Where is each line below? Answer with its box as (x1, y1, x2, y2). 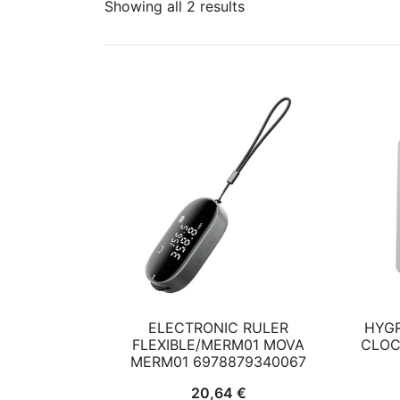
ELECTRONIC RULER (148, 319, 288, 337)
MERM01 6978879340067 (130, 353, 306, 371)
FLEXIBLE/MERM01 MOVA (132, 336, 304, 354)
